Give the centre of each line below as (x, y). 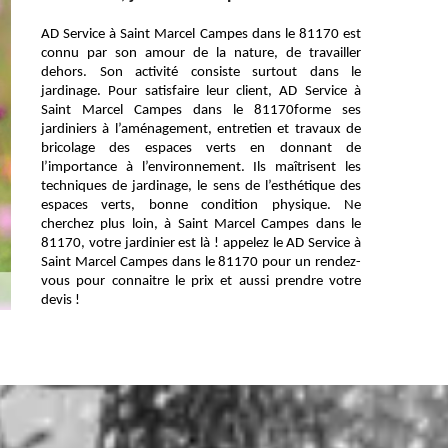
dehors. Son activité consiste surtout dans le (201, 72)
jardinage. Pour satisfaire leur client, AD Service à (201, 91)
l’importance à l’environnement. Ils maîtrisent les (201, 167)
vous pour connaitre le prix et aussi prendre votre (201, 281)
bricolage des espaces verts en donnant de (201, 148)
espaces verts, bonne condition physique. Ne (201, 205)
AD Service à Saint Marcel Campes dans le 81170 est (201, 34)
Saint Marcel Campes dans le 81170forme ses (201, 110)
